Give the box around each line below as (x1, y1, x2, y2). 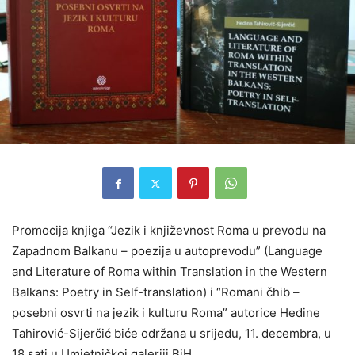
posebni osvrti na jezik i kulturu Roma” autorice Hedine (12, 305, 320, 321)
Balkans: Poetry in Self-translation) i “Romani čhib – (12, 284, 300, 300)
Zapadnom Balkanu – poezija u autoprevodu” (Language (12, 243, 323, 259)
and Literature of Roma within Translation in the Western (12, 264, 327, 280)
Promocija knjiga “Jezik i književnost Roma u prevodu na (12, 223, 326, 239)
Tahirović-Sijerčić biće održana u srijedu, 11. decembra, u (12, 326, 331, 342)
